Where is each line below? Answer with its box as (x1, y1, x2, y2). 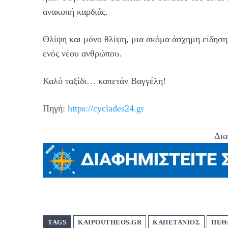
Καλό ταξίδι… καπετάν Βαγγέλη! (43, 76, 166, 87)
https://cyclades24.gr (68, 103, 144, 114)
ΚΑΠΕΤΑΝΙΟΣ (153, 218, 200, 226)
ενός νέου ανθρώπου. (43, 48, 122, 59)
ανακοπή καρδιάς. (43, 7, 108, 17)
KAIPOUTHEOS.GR (78, 218, 141, 226)
